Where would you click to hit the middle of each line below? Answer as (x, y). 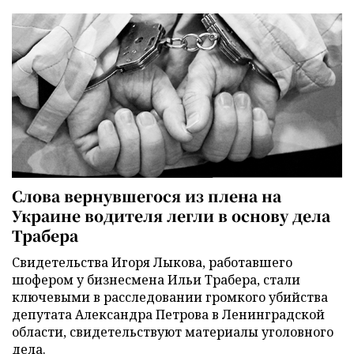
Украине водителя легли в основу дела (171, 215)
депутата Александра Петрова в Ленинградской (168, 314)
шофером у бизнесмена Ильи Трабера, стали (156, 279)
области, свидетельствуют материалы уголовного (173, 331)
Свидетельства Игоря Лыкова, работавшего (152, 262)
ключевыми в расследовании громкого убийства (170, 297)
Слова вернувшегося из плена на (147, 195)
